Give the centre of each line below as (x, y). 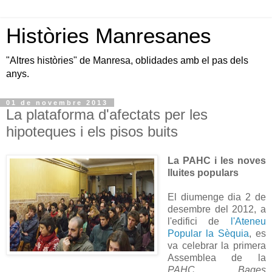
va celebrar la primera (216, 245)
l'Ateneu (248, 221)
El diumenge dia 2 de (216, 197)
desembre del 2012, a (216, 209)
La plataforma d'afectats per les (107, 114)
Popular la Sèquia (208, 233)
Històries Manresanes (109, 36)
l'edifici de (199, 221)
